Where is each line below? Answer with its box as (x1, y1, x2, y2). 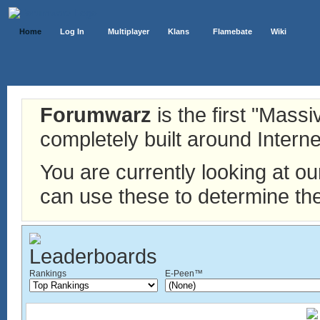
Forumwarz (40, 103, 151, 126)
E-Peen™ (165, 269, 203, 279)
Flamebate (213, 27, 252, 36)
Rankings (29, 269, 66, 279)
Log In (60, 27, 84, 36)
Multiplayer (108, 27, 149, 36)
